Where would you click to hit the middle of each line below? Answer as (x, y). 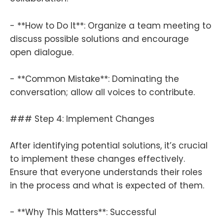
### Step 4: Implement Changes (82, 119)
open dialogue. (42, 52)
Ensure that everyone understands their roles (106, 172)
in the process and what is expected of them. (107, 186)
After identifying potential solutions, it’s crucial (109, 146)
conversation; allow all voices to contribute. (102, 92)
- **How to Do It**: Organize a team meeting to (110, 25)
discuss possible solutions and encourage (99, 39)
